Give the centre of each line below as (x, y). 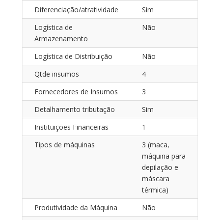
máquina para (164, 156)
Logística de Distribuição (73, 56)
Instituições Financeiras (71, 127)
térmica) (155, 190)
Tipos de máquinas (64, 144)
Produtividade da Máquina (76, 207)
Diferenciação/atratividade (76, 9)
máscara (155, 178)
